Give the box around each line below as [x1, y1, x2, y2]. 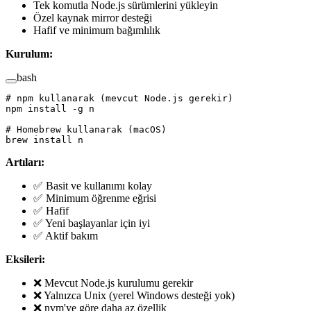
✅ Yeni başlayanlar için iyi [33, 217, 150, 229]
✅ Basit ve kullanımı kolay [33, 179, 152, 192]
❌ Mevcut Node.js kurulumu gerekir [33, 276, 193, 289]
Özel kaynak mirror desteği [33, 11, 152, 24]
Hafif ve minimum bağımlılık [33, 24, 160, 36]
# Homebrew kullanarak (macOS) [6, 124, 167, 135]
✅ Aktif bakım [33, 229, 98, 242]
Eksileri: [6, 253, 45, 265]
